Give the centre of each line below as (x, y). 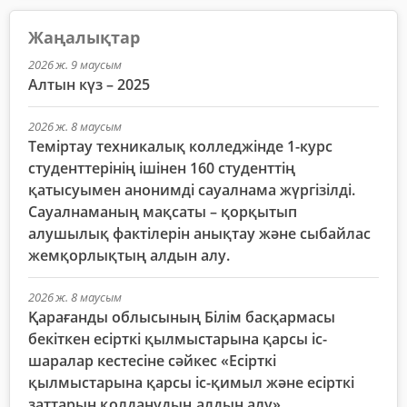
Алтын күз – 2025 (89, 85)
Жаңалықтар (84, 38)
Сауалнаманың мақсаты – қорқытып (163, 212)
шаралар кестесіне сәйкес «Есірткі (152, 361)
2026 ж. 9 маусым (75, 65)
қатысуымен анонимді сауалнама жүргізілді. (192, 190)
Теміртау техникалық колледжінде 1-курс (180, 147)
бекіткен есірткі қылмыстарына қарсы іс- (178, 339)
